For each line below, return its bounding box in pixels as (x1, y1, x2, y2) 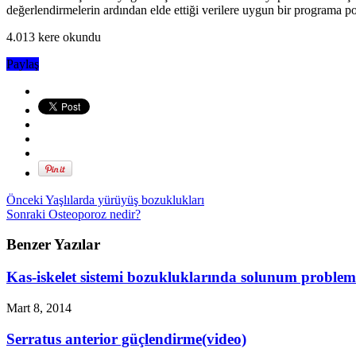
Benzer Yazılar (6, 236, 100, 253)
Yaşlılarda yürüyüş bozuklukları (43, 192, 204, 207)
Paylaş (6, 56, 39, 71)
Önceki (6, 192, 43, 207)
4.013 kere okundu (6, 29, 101, 44)
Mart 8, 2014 (6, 300, 72, 315)
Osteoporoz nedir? (45, 207, 141, 221)
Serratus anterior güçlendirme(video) (6, 330, 246, 347)
